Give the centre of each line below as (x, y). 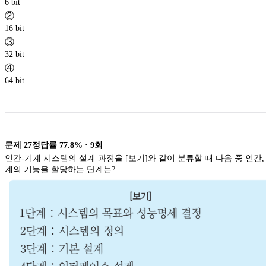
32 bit (15, 54)
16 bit (15, 28)
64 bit (15, 80)
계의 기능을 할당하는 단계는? (61, 169)
